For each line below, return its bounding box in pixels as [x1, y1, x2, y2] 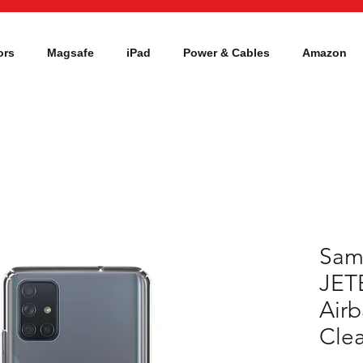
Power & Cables [183, 46, 270, 59]
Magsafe [47, 46, 94, 59]
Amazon [302, 46, 347, 59]
